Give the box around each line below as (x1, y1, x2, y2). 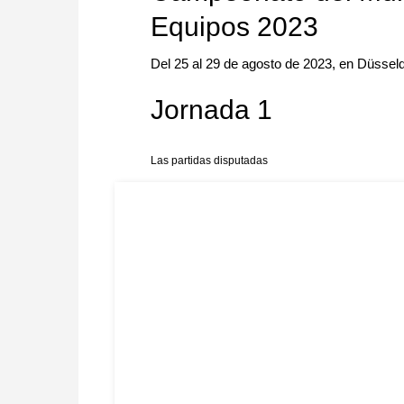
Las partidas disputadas (151, 154, 268, 168)
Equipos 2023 (151, 12, 318, 42)
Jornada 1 (151, 95, 272, 125)
